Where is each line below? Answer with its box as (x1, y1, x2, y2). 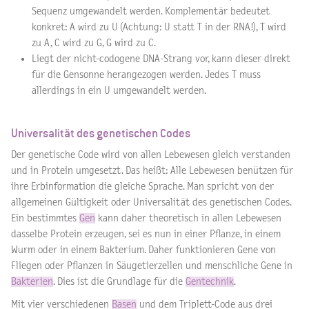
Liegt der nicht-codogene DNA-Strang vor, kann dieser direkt (32, 54, 290, 65)
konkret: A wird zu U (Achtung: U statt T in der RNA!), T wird (32, 22, 286, 33)
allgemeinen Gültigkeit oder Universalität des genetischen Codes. (11, 197, 291, 208)
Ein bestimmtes (11, 213, 79, 224)
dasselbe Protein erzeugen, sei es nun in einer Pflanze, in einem (11, 229, 281, 240)
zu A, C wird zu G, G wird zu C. (32, 38, 158, 49)
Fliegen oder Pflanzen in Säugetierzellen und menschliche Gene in (11, 261, 292, 272)
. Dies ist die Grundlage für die (53, 277, 186, 288)
